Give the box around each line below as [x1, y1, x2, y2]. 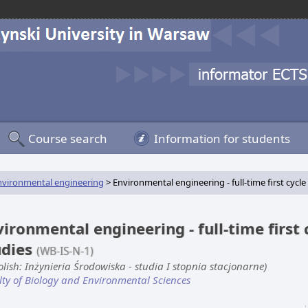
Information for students [154, 131, 290, 146]
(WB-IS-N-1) [36, 244, 93, 258]
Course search [28, 131, 107, 146]
